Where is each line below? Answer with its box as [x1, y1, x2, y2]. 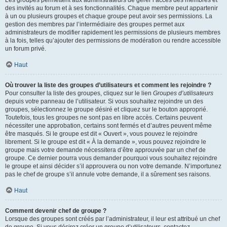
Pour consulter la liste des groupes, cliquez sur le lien [5, 90, 153, 97]
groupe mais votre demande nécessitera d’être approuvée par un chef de [5, 146, 206, 154]
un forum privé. [5, 45, 46, 52]
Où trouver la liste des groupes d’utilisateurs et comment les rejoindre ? [5, 82, 211, 89]
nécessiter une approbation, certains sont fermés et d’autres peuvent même [5, 122, 212, 129]
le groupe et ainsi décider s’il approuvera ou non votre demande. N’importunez [5, 163, 221, 170]
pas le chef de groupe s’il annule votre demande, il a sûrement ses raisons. [5, 171, 211, 178]
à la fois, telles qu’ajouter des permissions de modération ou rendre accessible [5, 37, 221, 44]
